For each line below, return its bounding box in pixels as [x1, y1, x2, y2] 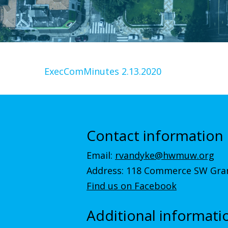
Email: [87, 149, 115, 161]
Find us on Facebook [87, 180, 177, 192]
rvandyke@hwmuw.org [115, 149, 214, 161]
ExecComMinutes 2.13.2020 [44, 65, 161, 77]
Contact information [87, 125, 223, 145]
